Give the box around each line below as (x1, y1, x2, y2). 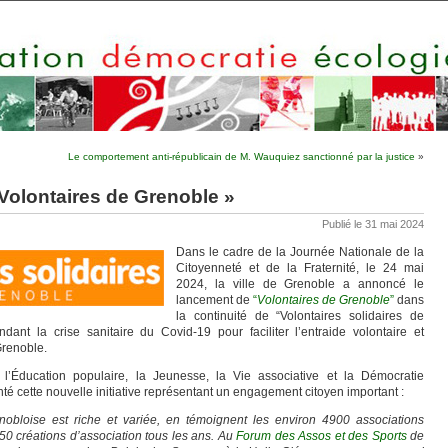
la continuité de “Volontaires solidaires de (176, 309, 424, 323)
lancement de (176, 293, 253, 307)
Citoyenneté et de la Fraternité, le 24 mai (176, 261, 424, 275)
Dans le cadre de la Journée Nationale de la (176, 245, 424, 259)
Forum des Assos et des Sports (236, 429, 407, 443)
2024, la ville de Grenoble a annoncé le (176, 277, 424, 291)
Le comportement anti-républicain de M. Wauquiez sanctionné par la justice (68, 151, 415, 162)
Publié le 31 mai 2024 (322, 218, 424, 230)
